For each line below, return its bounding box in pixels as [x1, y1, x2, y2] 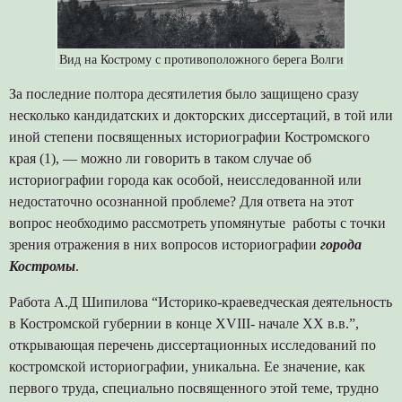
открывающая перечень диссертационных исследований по [8, 336, 376, 353]
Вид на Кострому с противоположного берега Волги [58, 51, 344, 66]
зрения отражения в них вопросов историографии [8, 236, 320, 252]
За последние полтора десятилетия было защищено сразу [8, 85, 359, 101]
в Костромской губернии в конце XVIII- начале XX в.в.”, [8, 315, 359, 331]
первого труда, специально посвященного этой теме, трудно [8, 380, 379, 396]
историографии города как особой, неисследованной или [8, 171, 362, 188]
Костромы [8, 258, 75, 274]
